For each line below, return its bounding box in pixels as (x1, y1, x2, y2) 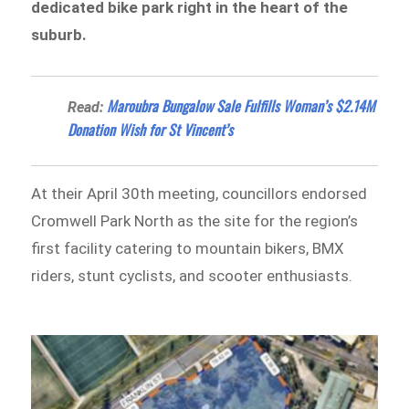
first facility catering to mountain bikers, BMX (31, 238, 345, 257)
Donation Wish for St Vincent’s (68, 118, 234, 141)
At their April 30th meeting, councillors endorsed (31, 184, 368, 203)
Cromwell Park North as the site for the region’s (31, 211, 359, 230)
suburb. (31, 26, 88, 45)
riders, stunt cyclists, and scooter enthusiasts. (31, 266, 353, 285)
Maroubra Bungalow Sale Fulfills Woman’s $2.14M (107, 94, 376, 117)
